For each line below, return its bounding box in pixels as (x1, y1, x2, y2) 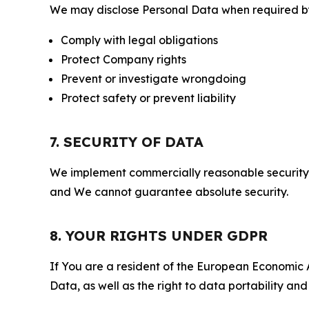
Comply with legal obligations (61, 33, 218, 48)
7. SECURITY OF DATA (50, 133, 203, 151)
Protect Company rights (61, 52, 186, 67)
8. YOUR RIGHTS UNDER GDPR (50, 227, 268, 245)
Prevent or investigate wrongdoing (61, 72, 246, 86)
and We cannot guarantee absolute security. (50, 185, 288, 199)
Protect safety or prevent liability (61, 91, 236, 106)
